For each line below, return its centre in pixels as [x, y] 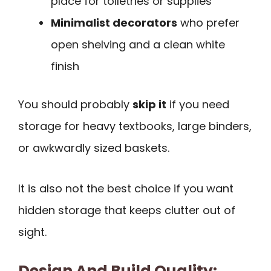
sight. [32, 232]
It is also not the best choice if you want [126, 189]
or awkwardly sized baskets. [94, 148]
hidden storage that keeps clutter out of [127, 211]
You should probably [75, 105]
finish [65, 67]
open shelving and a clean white [138, 45]
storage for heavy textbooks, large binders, [135, 126]
